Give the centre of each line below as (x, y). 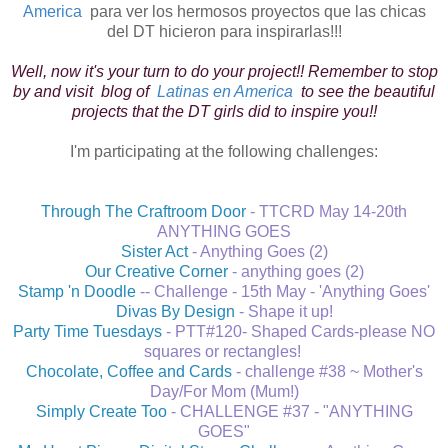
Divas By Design (175, 311)
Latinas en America (225, 91)
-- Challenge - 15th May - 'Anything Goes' (283, 291)
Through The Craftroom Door (143, 211)
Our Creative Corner (158, 271)
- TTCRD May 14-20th (326, 211)
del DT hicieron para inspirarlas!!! (224, 31)
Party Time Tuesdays (87, 331)
